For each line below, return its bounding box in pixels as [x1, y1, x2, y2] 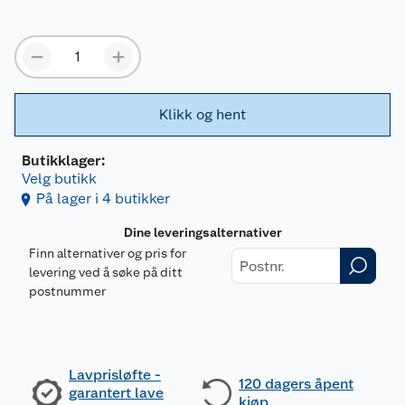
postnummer [29, 284, 106, 299]
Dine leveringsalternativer [123, 225, 282, 240]
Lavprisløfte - [69, 366, 161, 384]
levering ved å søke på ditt [29, 265, 183, 280]
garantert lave [69, 384, 164, 402]
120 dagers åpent [239, 375, 353, 393]
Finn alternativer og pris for [29, 246, 186, 261]
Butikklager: [22, 152, 105, 170]
